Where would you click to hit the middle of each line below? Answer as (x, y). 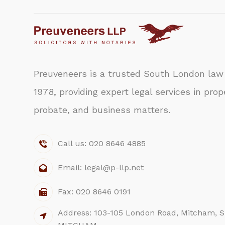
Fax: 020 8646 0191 (94, 192)
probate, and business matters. (102, 110)
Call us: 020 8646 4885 (102, 144)
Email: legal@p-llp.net (101, 168)
